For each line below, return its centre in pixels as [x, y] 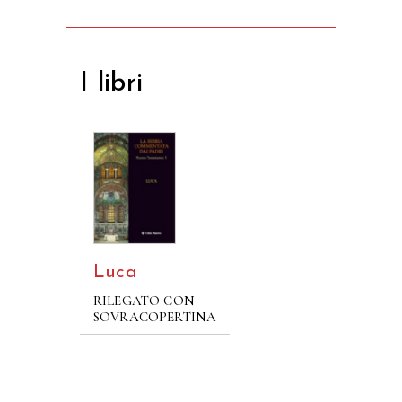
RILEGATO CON [144, 300]
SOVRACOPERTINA [155, 316]
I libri [112, 84]
